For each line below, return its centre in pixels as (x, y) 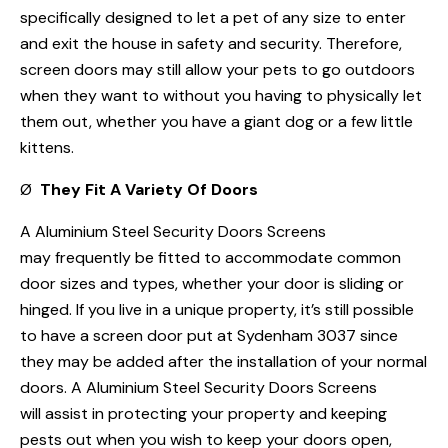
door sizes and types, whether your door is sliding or (212, 284)
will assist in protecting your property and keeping (203, 414)
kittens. (47, 148)
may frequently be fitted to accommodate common (210, 258)
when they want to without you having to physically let (221, 96)
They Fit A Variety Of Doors (149, 190)
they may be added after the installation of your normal (223, 362)
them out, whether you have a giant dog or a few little (216, 122)
